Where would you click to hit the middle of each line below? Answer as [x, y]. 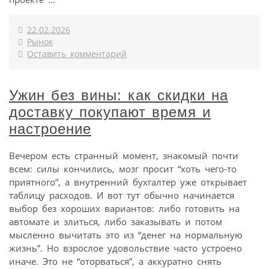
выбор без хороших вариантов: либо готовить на [124, 208]
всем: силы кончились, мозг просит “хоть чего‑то [123, 168]
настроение [50, 128]
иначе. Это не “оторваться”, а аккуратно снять [115, 261]
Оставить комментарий [77, 54]
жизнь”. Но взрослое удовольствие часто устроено [125, 248]
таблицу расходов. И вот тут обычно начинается [122, 195]
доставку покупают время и [110, 112]
